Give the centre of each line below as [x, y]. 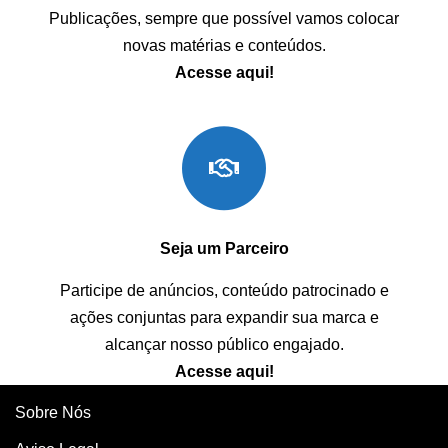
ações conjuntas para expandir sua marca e [224, 317]
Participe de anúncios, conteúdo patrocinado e [224, 290]
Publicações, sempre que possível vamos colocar [224, 18]
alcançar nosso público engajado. [224, 344]
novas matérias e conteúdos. [224, 45]
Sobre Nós [53, 412]
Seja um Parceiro [224, 248]
